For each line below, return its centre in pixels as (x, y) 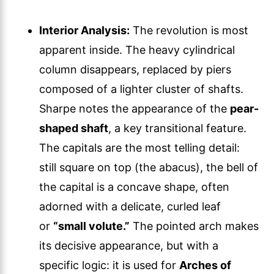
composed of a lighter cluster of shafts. (141, 89)
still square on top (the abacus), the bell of (149, 168)
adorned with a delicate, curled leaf (130, 207)
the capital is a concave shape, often (134, 187)
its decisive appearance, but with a (129, 246)
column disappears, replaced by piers (135, 70)
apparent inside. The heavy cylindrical (137, 50)
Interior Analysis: (84, 31)
